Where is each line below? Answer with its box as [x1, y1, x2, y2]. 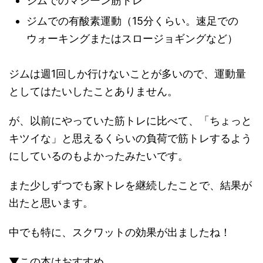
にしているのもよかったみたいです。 [9, 150, 188, 163]
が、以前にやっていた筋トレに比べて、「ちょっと [9, 114, 252, 127]
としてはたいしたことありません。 [9, 85, 178, 98]
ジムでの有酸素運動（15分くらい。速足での [26, 15, 238, 28]
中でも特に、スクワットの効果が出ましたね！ [9, 226, 231, 239]
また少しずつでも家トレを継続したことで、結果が [9, 179, 252, 192]
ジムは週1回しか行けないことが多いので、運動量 [9, 68, 246, 80]
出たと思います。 [9, 197, 93, 210]
